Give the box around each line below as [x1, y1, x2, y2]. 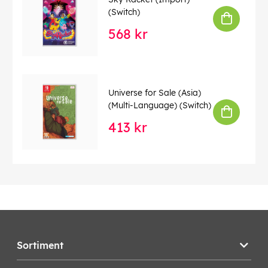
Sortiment [17, 239, 63, 252]
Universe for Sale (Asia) [108, 87, 201, 98]
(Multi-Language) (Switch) [108, 99, 211, 111]
